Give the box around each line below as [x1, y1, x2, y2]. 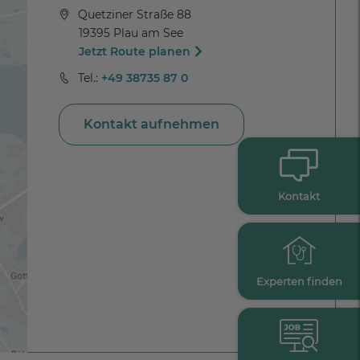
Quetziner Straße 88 [77, 6, 191, 22]
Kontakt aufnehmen [83, 116, 219, 132]
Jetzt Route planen [78, 43, 190, 59]
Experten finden [256, 275, 342, 288]
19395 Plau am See [78, 25, 183, 40]
